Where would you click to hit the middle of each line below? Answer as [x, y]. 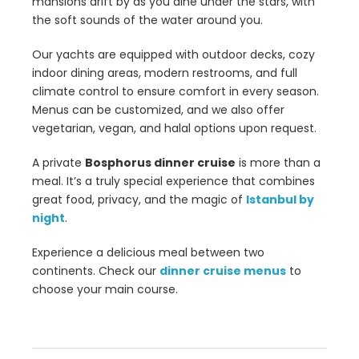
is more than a [278, 163]
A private [58, 163]
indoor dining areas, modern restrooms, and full [165, 73]
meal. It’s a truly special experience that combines [173, 182]
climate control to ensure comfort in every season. [175, 92]
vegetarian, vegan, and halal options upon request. [174, 129]
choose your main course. [105, 290]
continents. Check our [96, 271]
